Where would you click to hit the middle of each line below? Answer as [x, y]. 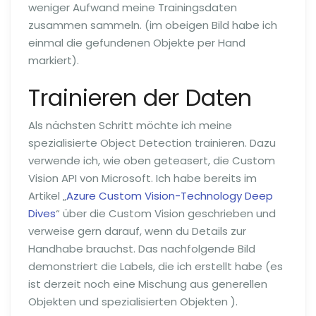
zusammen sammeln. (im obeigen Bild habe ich [153, 25]
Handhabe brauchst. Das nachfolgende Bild [142, 249]
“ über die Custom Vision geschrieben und [166, 214]
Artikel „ [47, 196]
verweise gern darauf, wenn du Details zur [137, 231]
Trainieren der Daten [140, 97]
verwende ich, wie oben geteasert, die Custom [152, 161]
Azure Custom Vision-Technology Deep [170, 196]
